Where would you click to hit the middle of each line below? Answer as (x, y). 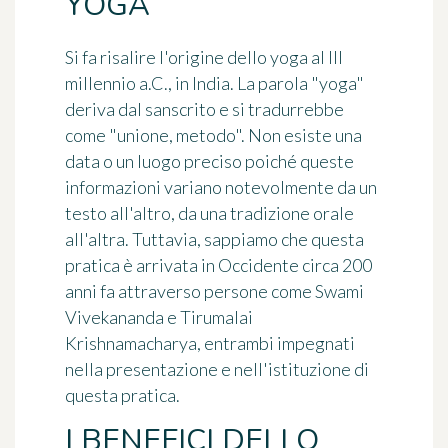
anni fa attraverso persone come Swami (214, 290)
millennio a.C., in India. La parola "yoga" (214, 82)
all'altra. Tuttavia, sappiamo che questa (214, 238)
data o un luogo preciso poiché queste (209, 160)
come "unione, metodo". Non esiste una (213, 134)
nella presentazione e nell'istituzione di (217, 368)
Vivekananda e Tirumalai (159, 316)
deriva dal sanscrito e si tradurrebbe (204, 108)
